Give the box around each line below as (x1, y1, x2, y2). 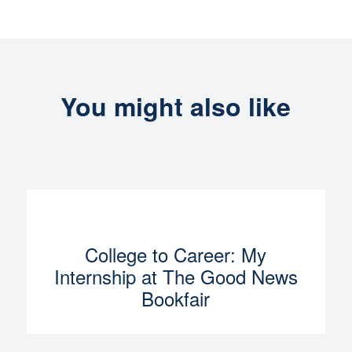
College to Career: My (85, 240, 267, 268)
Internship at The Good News (53, 262, 298, 290)
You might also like (60, 87, 291, 124)
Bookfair (141, 284, 211, 312)
